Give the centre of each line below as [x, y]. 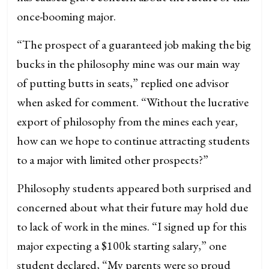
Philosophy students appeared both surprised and [134, 188]
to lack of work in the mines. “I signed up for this [132, 226]
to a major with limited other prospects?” [113, 160]
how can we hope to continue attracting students [134, 141]
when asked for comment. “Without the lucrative [133, 102]
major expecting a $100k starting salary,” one [122, 246]
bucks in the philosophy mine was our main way [129, 64]
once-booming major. [67, 16]
